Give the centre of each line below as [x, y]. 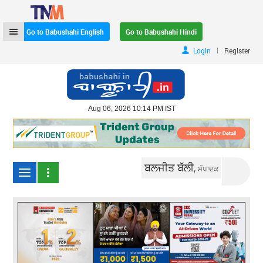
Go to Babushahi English [65, 32]
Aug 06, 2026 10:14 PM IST [131, 109]
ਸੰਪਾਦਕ [208, 168]
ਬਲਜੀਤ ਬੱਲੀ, [171, 167]
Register [237, 50]
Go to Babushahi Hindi [161, 32]
